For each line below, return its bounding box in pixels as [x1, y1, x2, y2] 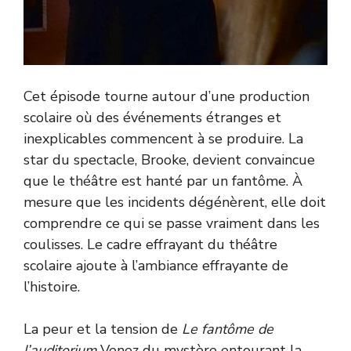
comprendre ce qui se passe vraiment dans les [24, 213, 320, 233]
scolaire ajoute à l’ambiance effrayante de [24, 255, 288, 275]
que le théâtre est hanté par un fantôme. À [24, 171, 302, 190]
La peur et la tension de [24, 319, 182, 338]
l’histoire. [24, 277, 80, 296]
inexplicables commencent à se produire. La [24, 128, 303, 148]
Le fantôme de [182, 319, 273, 338]
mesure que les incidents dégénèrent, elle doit [24, 192, 326, 212]
